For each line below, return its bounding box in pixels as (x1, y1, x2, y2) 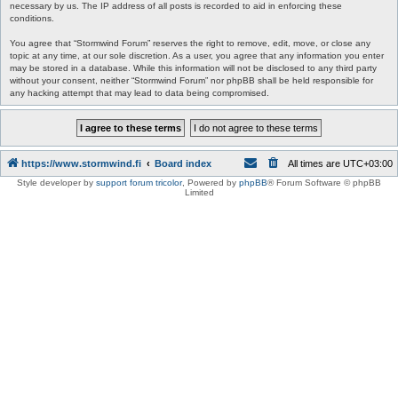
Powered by (187, 178, 239, 187)
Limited (184, 187, 214, 197)
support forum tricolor (96, 178, 182, 187)
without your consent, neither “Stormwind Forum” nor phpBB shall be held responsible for (10, 76, 373, 85)
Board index (155, 158, 211, 169)
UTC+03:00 (343, 158, 393, 169)
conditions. (10, 13, 54, 23)
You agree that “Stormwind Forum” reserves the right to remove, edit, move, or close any (10, 38, 370, 48)
